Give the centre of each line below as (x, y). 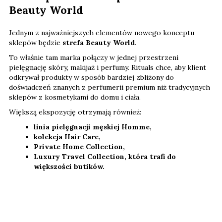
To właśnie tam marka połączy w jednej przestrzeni (94, 58)
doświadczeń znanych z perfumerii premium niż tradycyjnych (110, 87)
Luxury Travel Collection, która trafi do (105, 157)
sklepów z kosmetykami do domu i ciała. (75, 97)
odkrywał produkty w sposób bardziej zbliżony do (91, 78)
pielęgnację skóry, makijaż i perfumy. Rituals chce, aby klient (108, 68)
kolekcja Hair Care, (67, 137)
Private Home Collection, (79, 147)
